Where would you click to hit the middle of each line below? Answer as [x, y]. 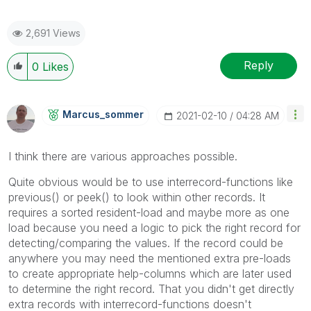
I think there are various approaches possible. [123, 156]
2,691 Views [53, 33]
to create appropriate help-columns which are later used [150, 273]
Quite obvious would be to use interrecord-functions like [151, 182]
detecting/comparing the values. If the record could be [146, 243]
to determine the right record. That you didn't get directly [151, 288]
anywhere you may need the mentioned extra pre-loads [150, 258]
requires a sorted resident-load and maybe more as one [149, 212]
